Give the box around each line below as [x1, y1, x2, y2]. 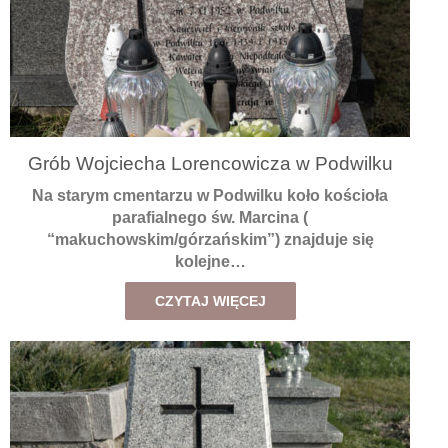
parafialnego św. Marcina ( [112, 208, 308, 226]
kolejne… [174, 252, 246, 270]
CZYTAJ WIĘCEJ [154, 292, 266, 309]
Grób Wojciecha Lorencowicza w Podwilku [27, 153, 393, 175]
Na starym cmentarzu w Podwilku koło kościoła [32, 186, 388, 204]
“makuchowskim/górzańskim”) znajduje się [46, 230, 374, 248]
